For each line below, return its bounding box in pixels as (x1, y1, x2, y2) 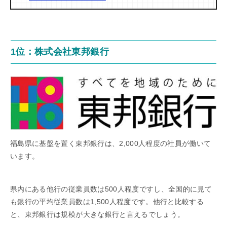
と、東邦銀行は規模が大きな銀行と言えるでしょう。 (10, 210, 185, 218)
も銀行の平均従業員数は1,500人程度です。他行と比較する (10, 197, 204, 206)
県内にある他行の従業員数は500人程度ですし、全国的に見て (10, 184, 212, 193)
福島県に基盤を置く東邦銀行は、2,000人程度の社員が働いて (10, 139, 211, 147)
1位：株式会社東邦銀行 (11, 46, 109, 57)
